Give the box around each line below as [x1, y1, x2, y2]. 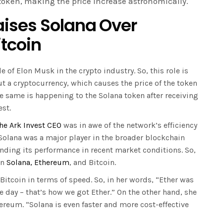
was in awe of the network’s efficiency [61, 120, 197, 130]
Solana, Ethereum [6, 158, 69, 167]
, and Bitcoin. [69, 158, 118, 167]
